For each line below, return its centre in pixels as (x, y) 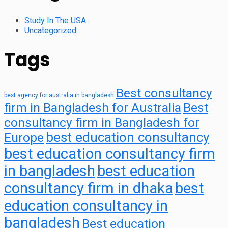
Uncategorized (50, 30)
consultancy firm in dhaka (89, 189)
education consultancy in (86, 206)
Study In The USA (55, 20)
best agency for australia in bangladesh (59, 95)
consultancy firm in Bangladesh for (102, 123)
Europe (24, 138)
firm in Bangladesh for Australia (93, 108)
